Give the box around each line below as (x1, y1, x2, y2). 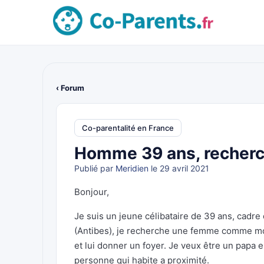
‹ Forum (56, 83, 84, 93)
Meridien (115, 163, 148, 173)
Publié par (74, 163, 115, 173)
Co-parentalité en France (82, 123, 174, 133)
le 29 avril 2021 (148, 163, 209, 173)
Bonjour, (74, 186, 109, 197)
